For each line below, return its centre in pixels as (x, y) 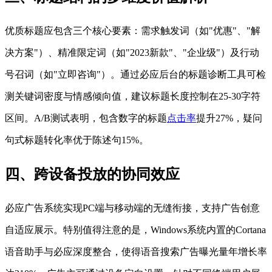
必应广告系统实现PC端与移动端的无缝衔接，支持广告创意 (132, 208)
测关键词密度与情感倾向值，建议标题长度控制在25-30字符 (133, 97)
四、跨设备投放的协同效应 (92, 175)
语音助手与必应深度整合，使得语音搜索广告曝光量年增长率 (136, 251)
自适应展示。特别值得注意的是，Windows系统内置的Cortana (135, 229)
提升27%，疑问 (229, 118)
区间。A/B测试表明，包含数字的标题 (86, 118)
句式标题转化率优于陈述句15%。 (77, 140)
